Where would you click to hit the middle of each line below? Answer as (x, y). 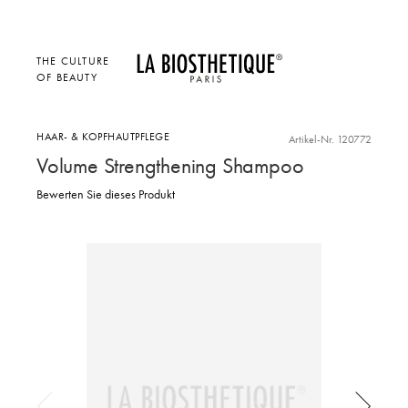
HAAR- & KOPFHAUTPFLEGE (103, 136)
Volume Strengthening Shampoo (170, 165)
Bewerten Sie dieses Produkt (106, 194)
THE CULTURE (73, 61)
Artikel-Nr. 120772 (330, 138)
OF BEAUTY (67, 77)
